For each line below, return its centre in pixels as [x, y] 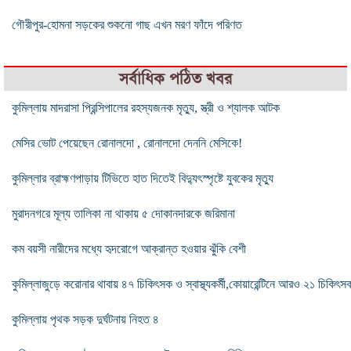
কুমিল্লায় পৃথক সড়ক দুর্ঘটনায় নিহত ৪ [85, 319]
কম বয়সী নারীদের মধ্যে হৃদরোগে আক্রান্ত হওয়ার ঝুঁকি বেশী [129, 248]
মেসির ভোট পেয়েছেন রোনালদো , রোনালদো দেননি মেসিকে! [127, 143]
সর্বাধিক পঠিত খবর [175, 78]
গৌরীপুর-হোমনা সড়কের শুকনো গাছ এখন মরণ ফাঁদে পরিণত [127, 24]
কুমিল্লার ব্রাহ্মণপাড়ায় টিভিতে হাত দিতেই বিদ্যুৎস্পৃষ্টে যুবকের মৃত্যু [143, 178]
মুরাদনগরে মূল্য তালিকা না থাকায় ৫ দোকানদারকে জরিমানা [123, 213]
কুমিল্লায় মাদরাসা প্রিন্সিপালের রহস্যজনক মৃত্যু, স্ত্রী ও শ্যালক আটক [146, 107]
